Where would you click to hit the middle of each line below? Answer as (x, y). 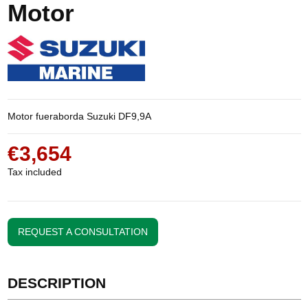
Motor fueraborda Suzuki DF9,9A (79, 117)
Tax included (34, 172)
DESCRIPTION (56, 283)
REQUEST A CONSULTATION (82, 232)
